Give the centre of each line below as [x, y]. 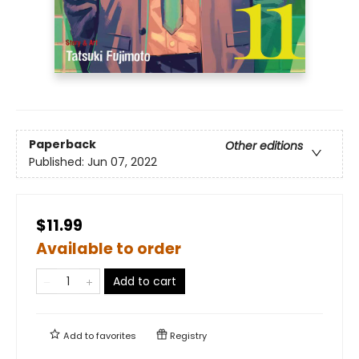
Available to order [109, 248]
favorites [116, 335]
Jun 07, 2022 [122, 161]
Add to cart [145, 281]
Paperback [63, 144]
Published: [58, 161]
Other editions [264, 145]
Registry [187, 335]
